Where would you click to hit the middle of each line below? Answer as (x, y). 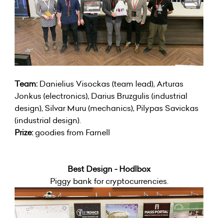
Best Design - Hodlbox (109, 169)
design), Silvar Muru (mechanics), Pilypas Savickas (107, 108)
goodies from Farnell (72, 133)
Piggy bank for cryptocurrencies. (109, 181)
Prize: (24, 133)
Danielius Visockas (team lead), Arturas (111, 84)
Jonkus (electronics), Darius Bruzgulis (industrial (101, 96)
